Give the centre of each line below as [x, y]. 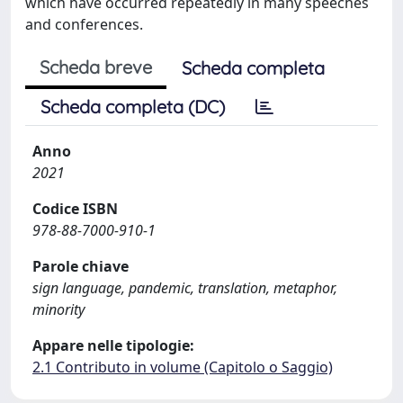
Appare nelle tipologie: [113, 345]
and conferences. [84, 24]
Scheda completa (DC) [133, 107]
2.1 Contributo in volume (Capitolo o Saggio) [183, 367]
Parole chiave [81, 266]
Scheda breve [96, 67]
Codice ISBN [75, 209]
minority [58, 309]
